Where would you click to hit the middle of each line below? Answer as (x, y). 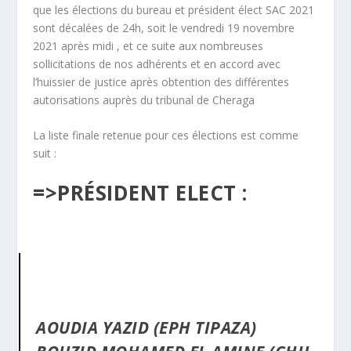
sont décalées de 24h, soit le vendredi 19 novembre (164, 28)
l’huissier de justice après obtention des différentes (161, 82)
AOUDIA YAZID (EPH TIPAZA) (147, 327)
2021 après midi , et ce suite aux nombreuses (148, 46)
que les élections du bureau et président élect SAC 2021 (174, 10)
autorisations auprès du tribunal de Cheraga (144, 100)
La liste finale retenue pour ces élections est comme (166, 136)
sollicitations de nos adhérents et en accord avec (157, 64)
